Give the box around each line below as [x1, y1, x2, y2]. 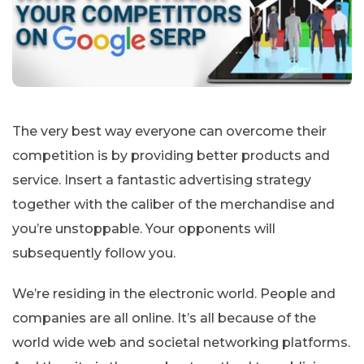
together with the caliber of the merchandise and [12, 196, 335, 212]
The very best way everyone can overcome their [12, 123, 327, 139]
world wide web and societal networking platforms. [12, 334, 350, 350]
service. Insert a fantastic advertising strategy [12, 171, 311, 188]
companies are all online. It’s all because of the [12, 310, 316, 326]
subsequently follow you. [12, 245, 175, 261]
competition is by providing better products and [12, 147, 330, 163]
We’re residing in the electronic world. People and [12, 285, 336, 301]
